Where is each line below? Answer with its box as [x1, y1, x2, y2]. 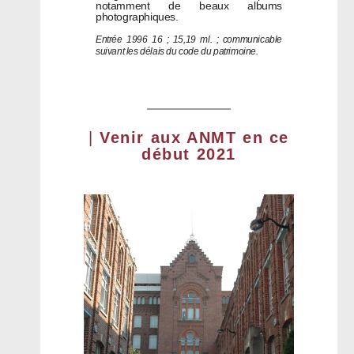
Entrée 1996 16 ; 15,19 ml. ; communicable [96, 34, 282, 45]
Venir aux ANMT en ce [100, 129, 290, 146]
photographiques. [96, 10, 179, 23]
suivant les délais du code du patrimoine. [96, 46, 258, 57]
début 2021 [141, 145, 236, 163]
